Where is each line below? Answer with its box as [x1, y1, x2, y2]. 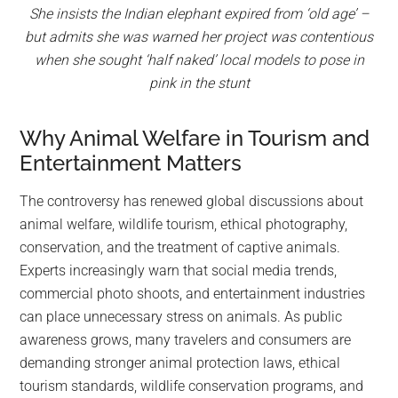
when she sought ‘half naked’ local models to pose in [34, 52, 364, 69]
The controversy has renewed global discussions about [20, 193, 364, 211]
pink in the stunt [148, 75, 250, 92]
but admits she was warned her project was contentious [25, 28, 373, 46]
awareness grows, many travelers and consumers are [20, 331, 352, 349]
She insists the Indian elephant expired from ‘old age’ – [29, 5, 369, 23]
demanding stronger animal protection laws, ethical [20, 354, 341, 372]
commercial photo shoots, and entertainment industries [20, 285, 366, 303]
